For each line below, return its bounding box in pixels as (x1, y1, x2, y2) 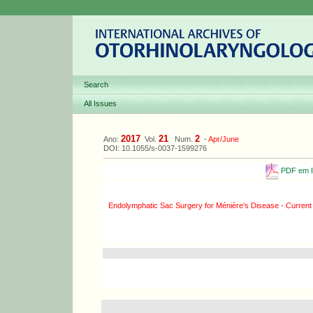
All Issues (84, 99, 117, 108)
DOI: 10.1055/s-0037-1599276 (103, 144, 207, 152)
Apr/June (208, 135, 239, 143)
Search (84, 80, 108, 89)
